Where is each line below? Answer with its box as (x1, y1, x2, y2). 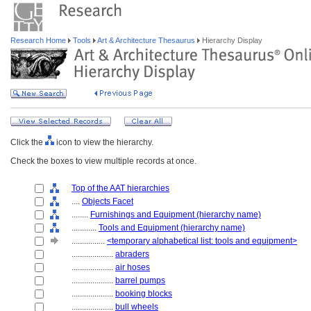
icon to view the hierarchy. (54, 137, 153, 147)
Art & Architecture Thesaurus (96, 36, 197, 44)
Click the (10, 137, 45, 147)
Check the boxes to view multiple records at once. (10, 156, 196, 166)
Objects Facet (82, 196, 133, 206)
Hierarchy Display (200, 36, 262, 44)
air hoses (115, 262, 150, 272)
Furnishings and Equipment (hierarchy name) (90, 210, 261, 219)
